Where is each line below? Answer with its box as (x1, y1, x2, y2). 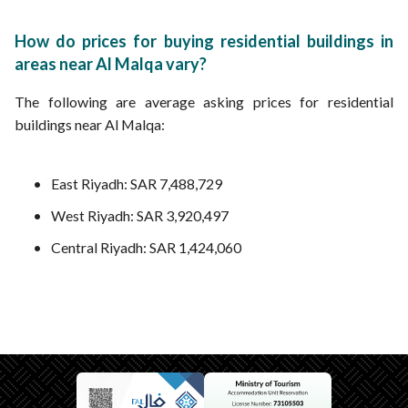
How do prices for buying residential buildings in (15, 31, 393, 51)
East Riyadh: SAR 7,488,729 (51, 175, 222, 192)
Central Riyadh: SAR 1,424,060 (51, 239, 241, 256)
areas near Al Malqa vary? (15, 54, 207, 74)
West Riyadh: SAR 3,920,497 (51, 207, 229, 224)
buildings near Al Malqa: (15, 116, 165, 133)
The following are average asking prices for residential (15, 93, 393, 110)
